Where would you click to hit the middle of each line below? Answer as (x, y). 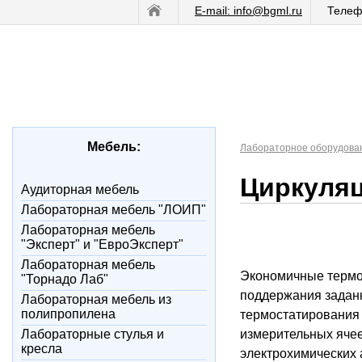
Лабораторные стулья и (93, 334)
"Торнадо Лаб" (65, 279)
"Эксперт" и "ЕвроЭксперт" (102, 244)
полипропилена (68, 314)
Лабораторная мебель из (96, 299)
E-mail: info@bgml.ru (248, 11)
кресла (42, 349)
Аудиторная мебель (80, 189)
